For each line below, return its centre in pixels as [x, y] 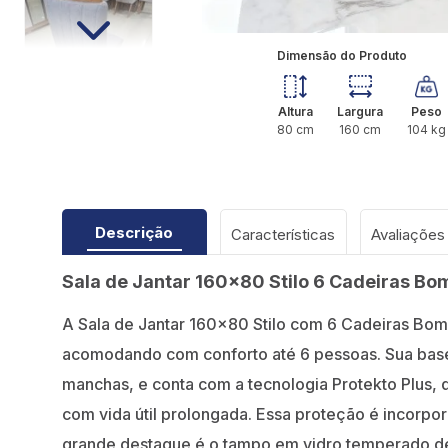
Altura [295, 112]
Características [283, 235]
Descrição [134, 233]
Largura [360, 112]
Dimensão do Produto [341, 56]
